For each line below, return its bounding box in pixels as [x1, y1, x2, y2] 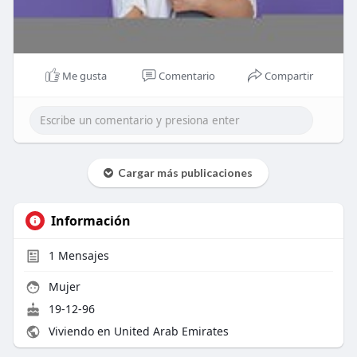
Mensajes [54, 247, 109, 263]
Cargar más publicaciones [113, 165, 253, 179]
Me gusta [62, 68, 108, 83]
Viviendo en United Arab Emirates [45, 323, 229, 339]
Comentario [159, 68, 215, 83]
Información [50, 211, 131, 229]
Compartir [265, 68, 314, 83]
